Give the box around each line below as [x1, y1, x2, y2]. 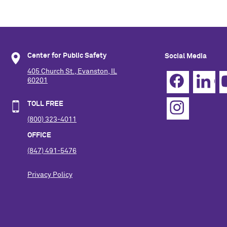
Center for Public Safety [27, 52, 106, 59]
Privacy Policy [27, 171, 72, 178]
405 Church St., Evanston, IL [27, 67, 117, 75]
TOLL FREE [27, 100, 63, 108]
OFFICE [27, 131, 51, 139]
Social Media [165, 52, 207, 60]
